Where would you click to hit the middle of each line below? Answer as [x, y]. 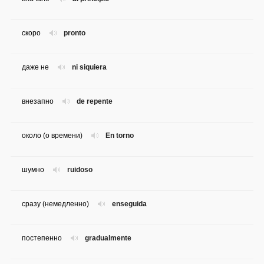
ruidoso [80, 170]
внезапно [38, 102]
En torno [120, 136]
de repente [95, 102]
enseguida [129, 204]
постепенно [42, 238]
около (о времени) [52, 136]
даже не [35, 67]
